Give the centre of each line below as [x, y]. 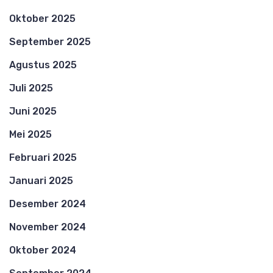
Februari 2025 [43, 157]
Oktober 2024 [43, 250]
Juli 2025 [31, 88]
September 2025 [50, 41]
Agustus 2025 [43, 65]
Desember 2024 [48, 204]
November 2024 [48, 227]
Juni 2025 [33, 111]
